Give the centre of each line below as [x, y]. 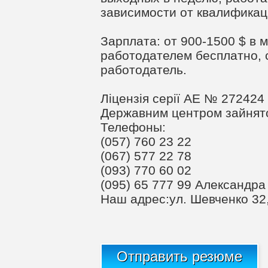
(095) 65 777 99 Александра [183, 185]
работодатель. [144, 70]
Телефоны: [133, 127]
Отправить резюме [179, 257]
